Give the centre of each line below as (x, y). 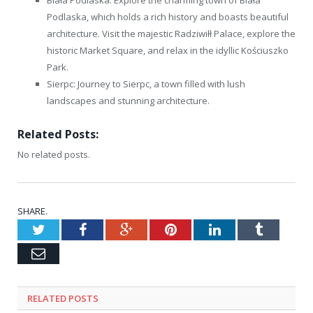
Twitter (65, 229)
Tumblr (283, 229)
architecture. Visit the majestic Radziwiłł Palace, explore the (171, 33)
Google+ (157, 229)
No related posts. (54, 154)
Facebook (113, 229)
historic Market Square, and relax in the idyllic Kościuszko (168, 50)
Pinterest (201, 229)
